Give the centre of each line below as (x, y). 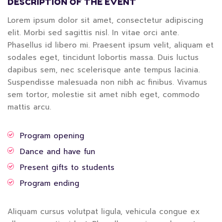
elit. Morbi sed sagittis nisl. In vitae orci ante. (93, 32)
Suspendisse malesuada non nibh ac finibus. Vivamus (107, 82)
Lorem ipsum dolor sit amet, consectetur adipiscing (105, 20)
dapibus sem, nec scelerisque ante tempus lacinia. (104, 70)
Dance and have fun (57, 151)
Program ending (50, 183)
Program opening (52, 136)
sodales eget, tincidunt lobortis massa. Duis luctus (103, 57)
